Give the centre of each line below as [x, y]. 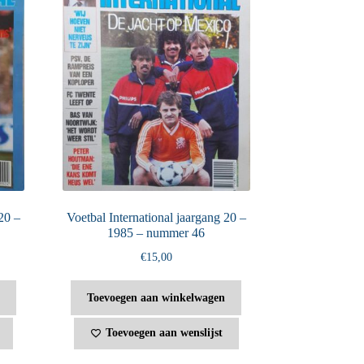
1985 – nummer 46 [156, 232]
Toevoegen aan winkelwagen [156, 297]
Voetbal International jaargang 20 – [156, 217]
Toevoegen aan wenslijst [164, 333]
